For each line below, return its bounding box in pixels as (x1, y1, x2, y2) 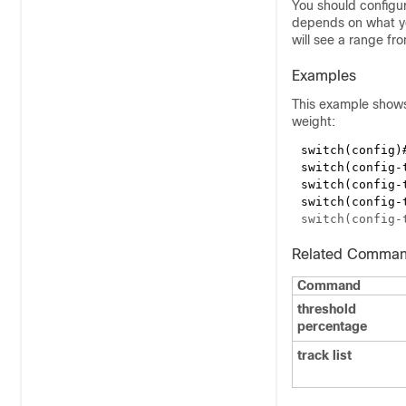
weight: (292, 114, 335, 129)
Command (297, 278, 361, 293)
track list (297, 348, 352, 362)
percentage (297, 319, 367, 333)
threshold (297, 302, 356, 316)
